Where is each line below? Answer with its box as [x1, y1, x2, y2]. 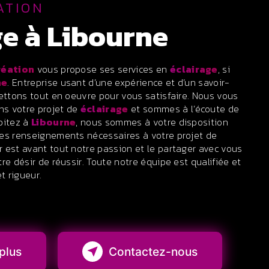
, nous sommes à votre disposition [76, 115, 229, 129]
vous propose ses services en [34, 62, 170, 76]
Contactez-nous [109, 244, 198, 259]
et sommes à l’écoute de [128, 101, 240, 116]
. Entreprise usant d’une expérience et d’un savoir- [7, 75, 230, 89]
